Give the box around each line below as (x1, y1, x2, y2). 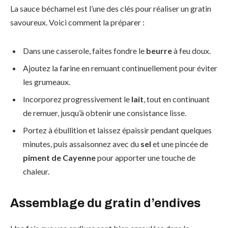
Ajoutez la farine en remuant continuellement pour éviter (23, 63, 217, 73)
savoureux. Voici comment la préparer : (10, 17, 145, 27)
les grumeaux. (23, 76, 70, 87)
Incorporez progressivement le (23, 94, 131, 104)
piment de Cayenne (23, 152, 96, 162)
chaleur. (23, 166, 49, 176)
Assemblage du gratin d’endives (10, 196, 201, 210)
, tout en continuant (144, 94, 210, 104)
